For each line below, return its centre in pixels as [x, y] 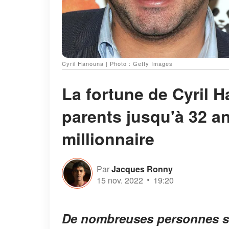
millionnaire [108, 139]
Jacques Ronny [142, 169]
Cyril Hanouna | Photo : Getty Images [117, 64]
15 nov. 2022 [120, 180]
